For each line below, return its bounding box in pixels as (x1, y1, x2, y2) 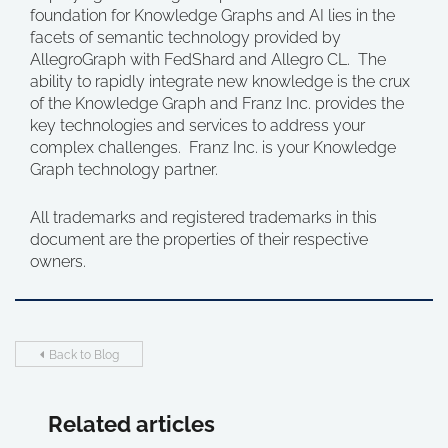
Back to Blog (48, 348, 119, 362)
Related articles (48, 411, 215, 437)
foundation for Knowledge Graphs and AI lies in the (30, 6, 395, 25)
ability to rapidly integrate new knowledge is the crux (30, 72, 410, 91)
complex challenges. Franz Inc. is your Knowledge (30, 138, 396, 157)
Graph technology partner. (30, 160, 218, 179)
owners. (30, 252, 86, 271)
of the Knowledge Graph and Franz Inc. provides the (30, 94, 404, 113)
